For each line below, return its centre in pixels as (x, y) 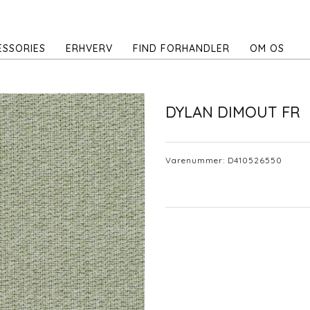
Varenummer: (197, 160)
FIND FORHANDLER (181, 48)
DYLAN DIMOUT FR (233, 112)
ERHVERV (89, 48)
